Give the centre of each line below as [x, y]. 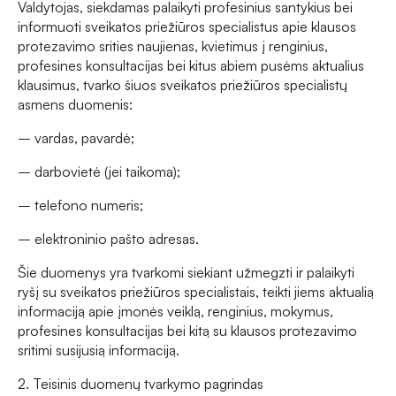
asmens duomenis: [75, 105]
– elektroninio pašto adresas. [108, 239]
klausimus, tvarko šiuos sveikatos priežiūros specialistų [183, 85]
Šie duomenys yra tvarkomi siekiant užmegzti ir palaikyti [186, 273]
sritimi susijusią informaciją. [99, 350]
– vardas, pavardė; [76, 138]
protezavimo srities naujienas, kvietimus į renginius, [173, 46]
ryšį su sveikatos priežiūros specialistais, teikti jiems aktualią [196, 292]
